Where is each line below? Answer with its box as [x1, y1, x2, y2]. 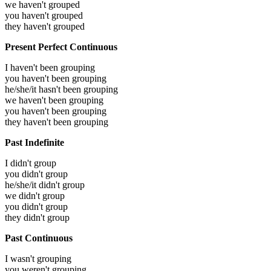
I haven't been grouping [5, 62, 95, 73]
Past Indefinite [5, 137, 64, 148]
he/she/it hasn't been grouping [5, 83, 118, 94]
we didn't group [5, 190, 65, 201]
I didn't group [5, 157, 56, 168]
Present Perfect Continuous [5, 41, 117, 52]
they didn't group [5, 212, 70, 223]
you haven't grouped [5, 10, 83, 21]
